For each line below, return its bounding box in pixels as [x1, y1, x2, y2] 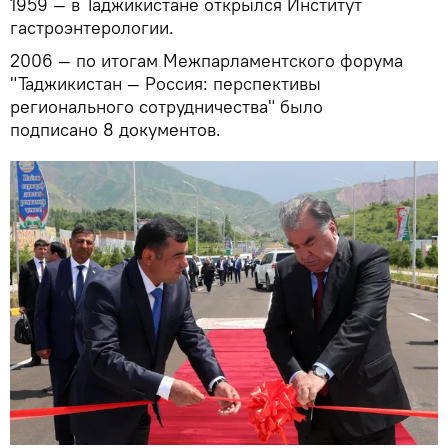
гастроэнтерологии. [10, 15, 174, 39]
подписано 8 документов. [10, 117, 221, 141]
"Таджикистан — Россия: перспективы [10, 71, 321, 95]
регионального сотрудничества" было [10, 94, 323, 118]
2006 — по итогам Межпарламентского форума [10, 48, 403, 72]
